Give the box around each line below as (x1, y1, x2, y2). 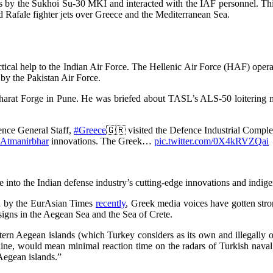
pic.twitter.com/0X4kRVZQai (154, 136, 269, 147)
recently (96, 198, 126, 209)
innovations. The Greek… (49, 136, 154, 147)
